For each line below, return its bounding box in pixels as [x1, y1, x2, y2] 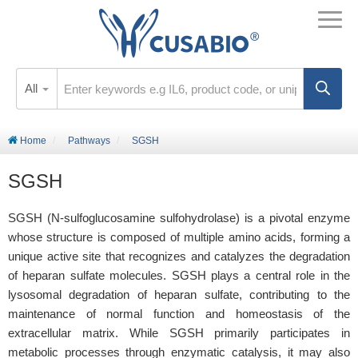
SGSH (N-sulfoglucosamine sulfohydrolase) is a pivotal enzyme [8, 211, 350, 225]
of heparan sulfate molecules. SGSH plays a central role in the [8, 268, 350, 282]
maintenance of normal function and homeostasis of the [8, 307, 350, 320]
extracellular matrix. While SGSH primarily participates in [8, 326, 350, 340]
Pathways [68, 135, 110, 146]
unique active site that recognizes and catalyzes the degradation [8, 249, 350, 263]
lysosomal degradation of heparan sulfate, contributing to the [8, 288, 350, 301]
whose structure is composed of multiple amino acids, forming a [8, 230, 350, 244]
